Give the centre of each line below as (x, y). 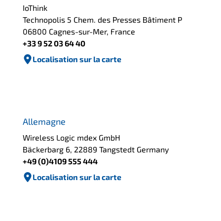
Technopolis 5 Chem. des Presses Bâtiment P (103, 20)
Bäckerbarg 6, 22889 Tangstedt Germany (96, 149)
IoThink (35, 8)
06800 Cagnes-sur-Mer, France (79, 32)
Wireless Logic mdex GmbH (72, 137)
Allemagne (44, 121)
